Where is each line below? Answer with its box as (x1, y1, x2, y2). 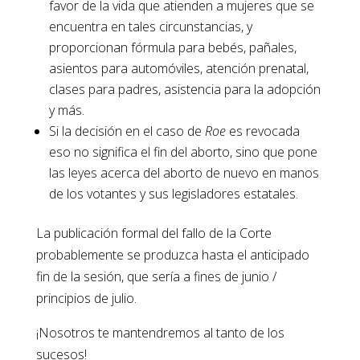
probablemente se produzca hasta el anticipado (35, 246, 309, 264)
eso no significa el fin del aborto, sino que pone (48, 143, 317, 162)
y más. (48, 101, 84, 120)
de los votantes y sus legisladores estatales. (48, 185, 298, 203)
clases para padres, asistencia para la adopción (48, 80, 321, 99)
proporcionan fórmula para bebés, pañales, (48, 39, 297, 57)
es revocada (225, 122, 300, 141)
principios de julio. (35, 289, 137, 308)
